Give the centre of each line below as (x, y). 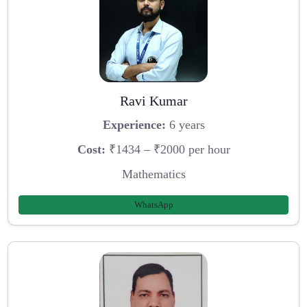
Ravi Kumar (153, 100)
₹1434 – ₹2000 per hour (168, 149)
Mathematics (153, 174)
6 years (185, 125)
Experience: (134, 125)
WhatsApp (153, 205)
